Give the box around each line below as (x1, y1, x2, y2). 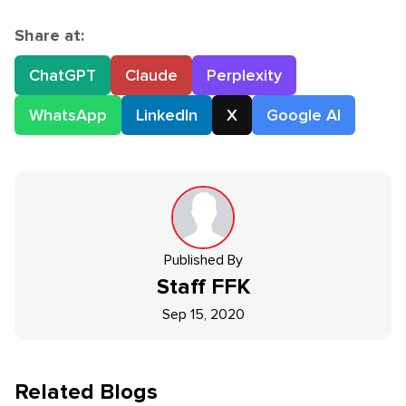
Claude (125, 65, 178, 85)
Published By (163, 251, 243, 269)
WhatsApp (29, 105, 107, 125)
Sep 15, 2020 (161, 305, 245, 324)
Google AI (266, 105, 341, 125)
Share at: (14, 25, 84, 45)
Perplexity (207, 65, 282, 85)
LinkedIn (136, 105, 198, 125)
